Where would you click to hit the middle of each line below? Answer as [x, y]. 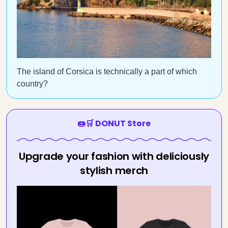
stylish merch [114, 170]
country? [32, 83]
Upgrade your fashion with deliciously [114, 156]
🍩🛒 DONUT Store [114, 123]
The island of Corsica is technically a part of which [107, 71]
